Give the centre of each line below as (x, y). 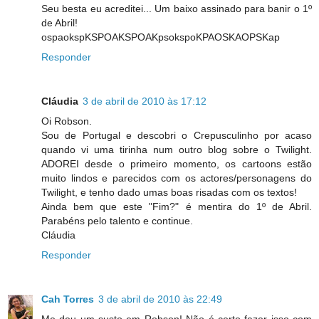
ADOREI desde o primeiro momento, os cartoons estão (177, 164)
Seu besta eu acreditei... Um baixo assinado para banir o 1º (177, 9)
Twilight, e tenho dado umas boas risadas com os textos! (169, 193)
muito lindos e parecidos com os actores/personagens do (177, 178)
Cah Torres (68, 299)
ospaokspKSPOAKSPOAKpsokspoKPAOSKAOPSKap (161, 37)
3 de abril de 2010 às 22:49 (160, 299)
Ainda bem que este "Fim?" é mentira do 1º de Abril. (177, 207)
